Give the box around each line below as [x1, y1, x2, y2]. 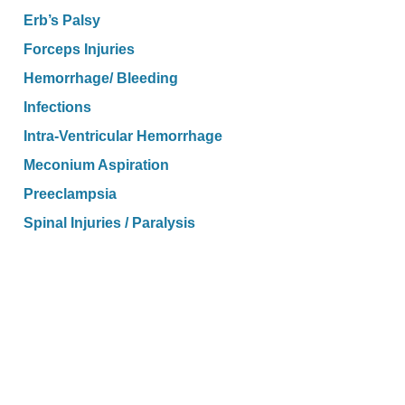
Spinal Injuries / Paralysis [24, 214, 195, 231]
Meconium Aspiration [24, 156, 169, 173]
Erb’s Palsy [24, 12, 100, 28]
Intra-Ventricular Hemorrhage [24, 127, 222, 144]
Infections [24, 99, 91, 115]
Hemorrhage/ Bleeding [24, 70, 178, 86]
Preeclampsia [24, 185, 117, 202]
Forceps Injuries [24, 41, 135, 57]
